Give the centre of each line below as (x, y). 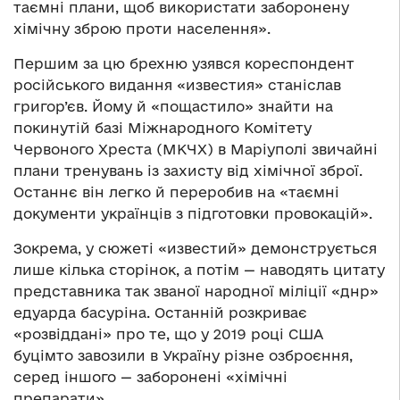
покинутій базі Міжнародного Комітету (162, 128)
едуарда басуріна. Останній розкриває (160, 313)
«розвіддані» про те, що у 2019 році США (168, 334)
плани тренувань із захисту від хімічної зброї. (188, 171)
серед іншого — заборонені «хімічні (150, 377)
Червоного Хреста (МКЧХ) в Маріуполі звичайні (196, 150)
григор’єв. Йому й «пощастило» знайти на (173, 107)
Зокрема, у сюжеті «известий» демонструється (195, 249)
